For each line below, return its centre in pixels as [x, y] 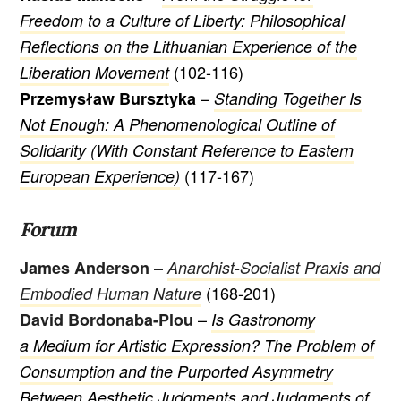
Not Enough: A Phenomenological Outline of [178, 124]
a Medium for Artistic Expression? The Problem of [197, 345]
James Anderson [85, 267]
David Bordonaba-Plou [107, 319]
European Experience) [100, 176]
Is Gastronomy [264, 319]
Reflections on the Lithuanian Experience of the [189, 47]
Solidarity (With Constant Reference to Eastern [187, 150]
